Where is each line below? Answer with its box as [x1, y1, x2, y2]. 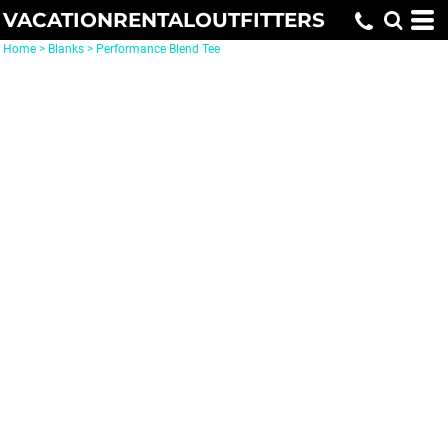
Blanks [48, 42, 84, 56]
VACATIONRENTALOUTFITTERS [3, 8, 325, 32]
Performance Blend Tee [96, 42, 220, 56]
